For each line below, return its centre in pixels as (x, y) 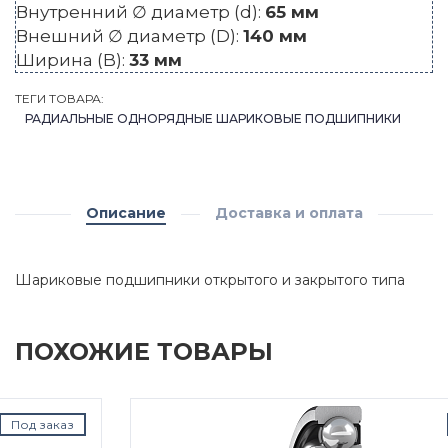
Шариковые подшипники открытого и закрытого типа (210, 279)
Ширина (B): (72, 59)
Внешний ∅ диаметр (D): (129, 35)
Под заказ (374, 424)
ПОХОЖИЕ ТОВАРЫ (144, 351)
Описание (125, 212)
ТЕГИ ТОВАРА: (59, 98)
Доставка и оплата (288, 212)
